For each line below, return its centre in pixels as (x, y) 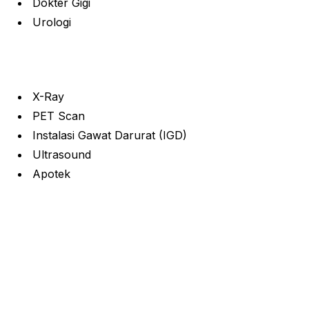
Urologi (52, 22)
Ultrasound (62, 154)
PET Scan (59, 116)
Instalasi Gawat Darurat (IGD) (110, 135)
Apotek (51, 174)
